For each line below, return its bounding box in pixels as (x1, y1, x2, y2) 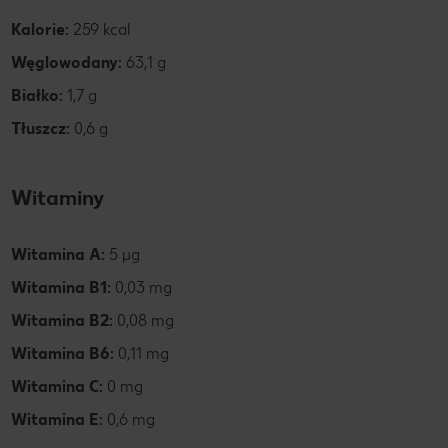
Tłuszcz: (11, 118, 70, 138)
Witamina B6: (11, 343, 118, 363)
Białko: (11, 85, 67, 105)
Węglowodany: (11, 52, 122, 72)
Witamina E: (11, 409, 107, 429)
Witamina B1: (11, 277, 115, 297)
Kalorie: (11, 19, 69, 39)
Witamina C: (11, 376, 107, 396)
